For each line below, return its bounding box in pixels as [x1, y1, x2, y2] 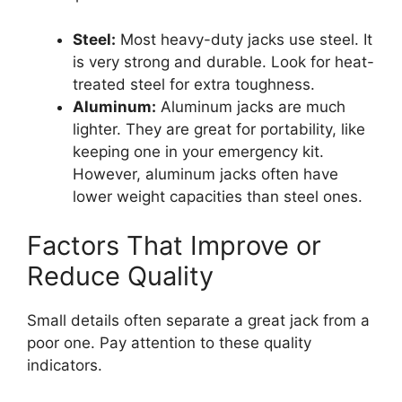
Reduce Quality [27, 260, 214, 293]
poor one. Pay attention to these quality [27, 334, 311, 353]
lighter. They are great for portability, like [73, 119, 365, 138]
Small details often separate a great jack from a [27, 311, 370, 330]
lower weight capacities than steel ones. [73, 187, 363, 205]
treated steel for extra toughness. [73, 74, 315, 93]
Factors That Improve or [27, 230, 321, 262]
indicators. [27, 356, 102, 375]
